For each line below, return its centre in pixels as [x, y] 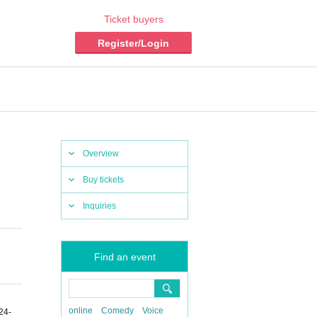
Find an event [125, 257]
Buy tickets [103, 180]
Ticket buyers [133, 19]
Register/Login [133, 43]
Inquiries [99, 206]
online [81, 311]
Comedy [117, 311]
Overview [101, 154]
